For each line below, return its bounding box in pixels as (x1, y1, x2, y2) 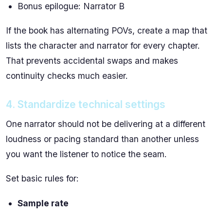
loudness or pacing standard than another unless (6, 134, 199, 145)
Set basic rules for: (6, 173, 79, 184)
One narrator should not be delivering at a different (6, 119, 205, 129)
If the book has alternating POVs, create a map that (6, 25, 207, 36)
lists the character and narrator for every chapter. (6, 40, 200, 51)
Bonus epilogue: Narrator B (18, 1, 125, 11)
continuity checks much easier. (6, 71, 128, 81)
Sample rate (18, 198, 69, 208)
